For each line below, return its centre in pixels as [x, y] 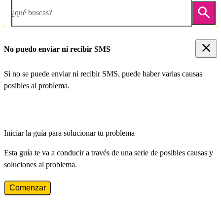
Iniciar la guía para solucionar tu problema [69, 133]
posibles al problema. [37, 86]
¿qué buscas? [32, 12]
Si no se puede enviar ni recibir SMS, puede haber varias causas [103, 74]
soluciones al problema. [40, 165]
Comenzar [27, 188]
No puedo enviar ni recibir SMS [57, 49]
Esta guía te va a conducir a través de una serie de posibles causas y [109, 153]
